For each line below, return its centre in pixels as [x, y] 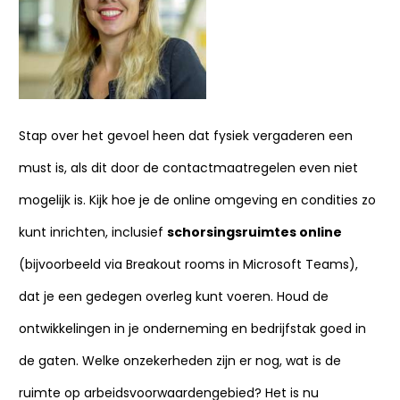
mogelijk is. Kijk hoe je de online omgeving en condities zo [197, 200]
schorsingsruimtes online [254, 232]
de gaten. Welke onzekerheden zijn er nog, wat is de [180, 361]
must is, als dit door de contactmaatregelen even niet [188, 168]
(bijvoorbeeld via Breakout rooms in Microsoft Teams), [188, 264]
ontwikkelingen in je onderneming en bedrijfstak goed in [192, 329]
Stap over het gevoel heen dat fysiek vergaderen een [186, 136]
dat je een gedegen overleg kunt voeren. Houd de [174, 296]
